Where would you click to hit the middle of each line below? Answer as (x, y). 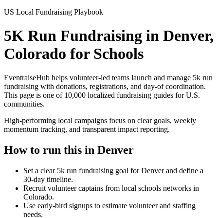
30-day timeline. (48, 179)
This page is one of (34, 95)
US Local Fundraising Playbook (54, 12)
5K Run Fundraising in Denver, (109, 36)
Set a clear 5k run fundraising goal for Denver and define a (113, 170)
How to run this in (51, 150)
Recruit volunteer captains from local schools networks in (111, 188)
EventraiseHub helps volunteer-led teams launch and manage (98, 77)
